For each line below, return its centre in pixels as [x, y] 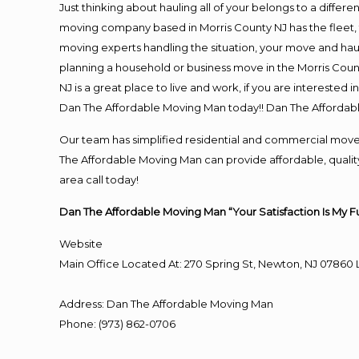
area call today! [99, 179]
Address [81, 304]
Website [81, 244]
